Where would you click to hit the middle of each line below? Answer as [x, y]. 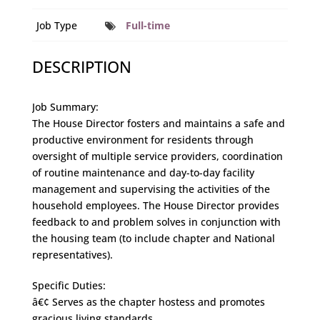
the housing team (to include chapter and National [153, 238]
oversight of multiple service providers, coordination [157, 156]
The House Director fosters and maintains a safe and [158, 123]
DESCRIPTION [81, 66]
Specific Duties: [69, 285]
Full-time [148, 25]
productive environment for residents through [142, 140]
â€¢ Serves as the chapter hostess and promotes [148, 302]
